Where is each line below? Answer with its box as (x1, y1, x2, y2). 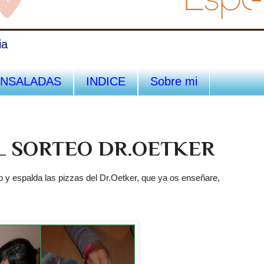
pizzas (58, 172, 84, 183)
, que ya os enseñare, (137, 172, 220, 183)
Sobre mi (150, 74, 197, 88)
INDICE (86, 74, 126, 88)
